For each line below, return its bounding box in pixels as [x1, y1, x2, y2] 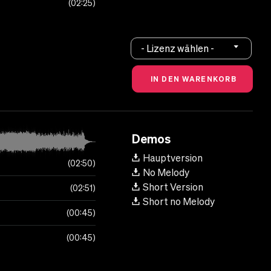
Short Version [143, 181, 203, 193]
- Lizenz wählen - [141, 42, 215, 54]
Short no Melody [143, 196, 215, 207]
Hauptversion [143, 152, 203, 164]
